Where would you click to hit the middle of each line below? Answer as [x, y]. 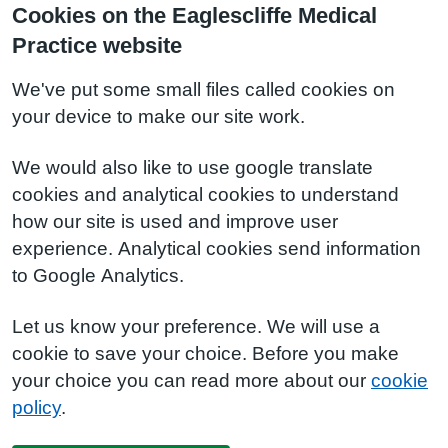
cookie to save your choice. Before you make [205, 353]
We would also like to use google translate [192, 167]
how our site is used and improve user [175, 221]
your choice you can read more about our [191, 380]
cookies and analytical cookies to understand [205, 194]
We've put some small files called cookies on [203, 89]
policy [36, 407]
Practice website [97, 45]
